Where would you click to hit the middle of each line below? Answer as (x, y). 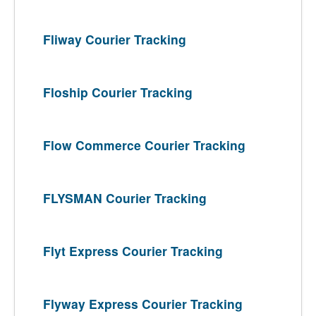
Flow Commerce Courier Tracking (144, 145)
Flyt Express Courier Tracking (133, 251)
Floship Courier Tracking (118, 92)
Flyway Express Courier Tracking (143, 304)
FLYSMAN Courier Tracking (125, 198)
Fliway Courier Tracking (115, 39)
